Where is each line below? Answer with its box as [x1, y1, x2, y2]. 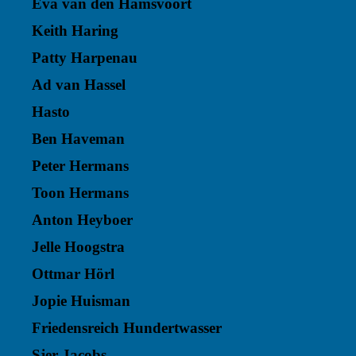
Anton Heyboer [32, 211, 133, 228]
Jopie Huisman [32, 292, 130, 309]
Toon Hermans [32, 184, 129, 201]
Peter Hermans [32, 157, 129, 174]
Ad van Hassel [32, 76, 126, 93]
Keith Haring [32, 22, 118, 39]
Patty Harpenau [32, 49, 137, 66]
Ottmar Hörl [32, 265, 114, 282]
